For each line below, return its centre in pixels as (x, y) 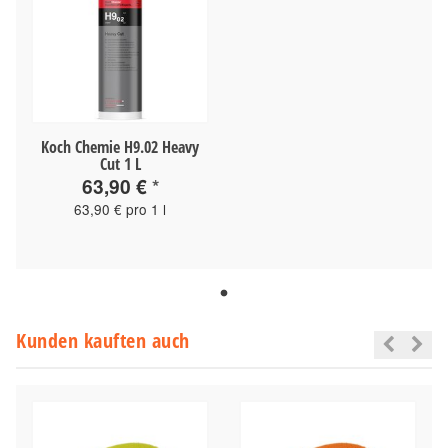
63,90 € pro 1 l (120, 208)
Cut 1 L (120, 163)
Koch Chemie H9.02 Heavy (120, 146)
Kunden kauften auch (103, 340)
